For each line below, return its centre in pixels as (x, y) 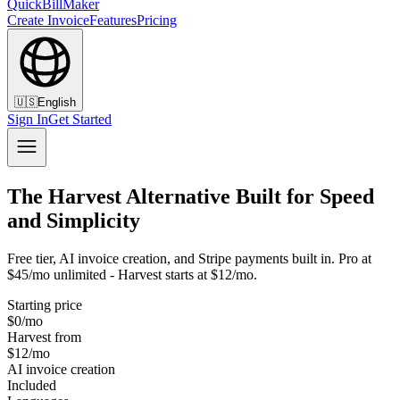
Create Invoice (48, 20)
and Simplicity (74, 220)
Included (32, 385)
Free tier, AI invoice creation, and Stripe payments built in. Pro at (189, 258)
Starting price (45, 304)
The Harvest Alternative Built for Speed (191, 196)
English (57, 102)
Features (113, 20)
